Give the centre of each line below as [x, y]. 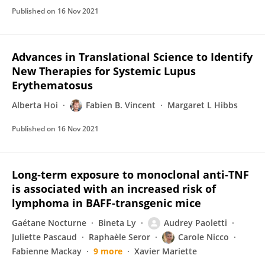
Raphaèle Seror [119, 237]
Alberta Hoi [35, 105]
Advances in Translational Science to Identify [132, 57]
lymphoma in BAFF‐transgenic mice [106, 203]
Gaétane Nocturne [49, 223]
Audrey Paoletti [195, 223]
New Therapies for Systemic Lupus [104, 71]
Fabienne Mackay [47, 251]
